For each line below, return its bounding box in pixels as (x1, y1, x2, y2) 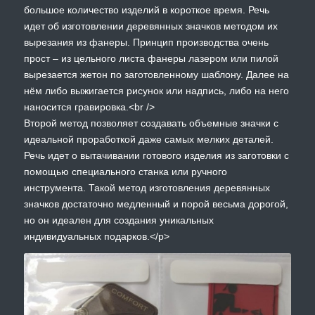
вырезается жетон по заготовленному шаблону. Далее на (23, 68, 289, 80)
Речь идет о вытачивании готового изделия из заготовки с (23, 149, 289, 161)
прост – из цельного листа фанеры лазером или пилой (23, 52, 278, 64)
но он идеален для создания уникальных (23, 214, 214, 226)
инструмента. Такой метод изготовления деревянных (23, 181, 270, 193)
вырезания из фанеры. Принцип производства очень (23, 36, 269, 48)
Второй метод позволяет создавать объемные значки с (23, 117, 278, 129)
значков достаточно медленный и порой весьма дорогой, (23, 198, 288, 210)
